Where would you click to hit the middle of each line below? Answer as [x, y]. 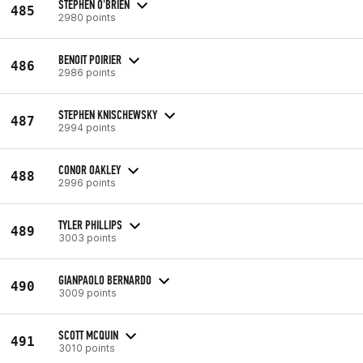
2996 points [87, 182]
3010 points [87, 348]
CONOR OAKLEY [90, 169]
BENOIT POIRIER [90, 59]
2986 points [87, 72]
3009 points [88, 293]
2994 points [87, 127]
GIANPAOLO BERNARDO [105, 280]
